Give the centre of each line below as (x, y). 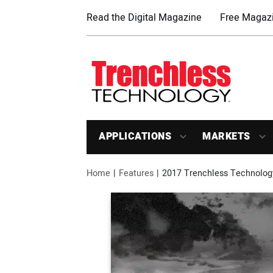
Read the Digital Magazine (144, 18)
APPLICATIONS (135, 137)
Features (136, 174)
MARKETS (226, 137)
